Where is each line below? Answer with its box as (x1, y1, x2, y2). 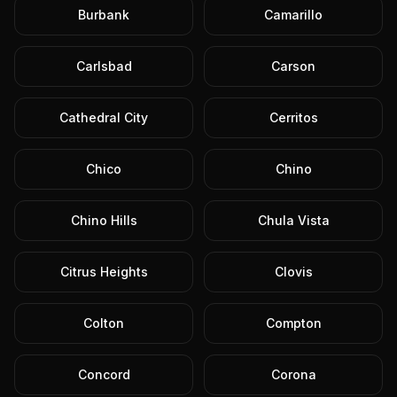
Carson (271, 58, 315, 74)
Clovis (274, 264, 313, 279)
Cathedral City (59, 110, 148, 125)
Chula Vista (257, 213, 330, 228)
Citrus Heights (59, 264, 148, 279)
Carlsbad (75, 58, 132, 74)
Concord (77, 367, 130, 382)
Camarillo (264, 7, 323, 22)
